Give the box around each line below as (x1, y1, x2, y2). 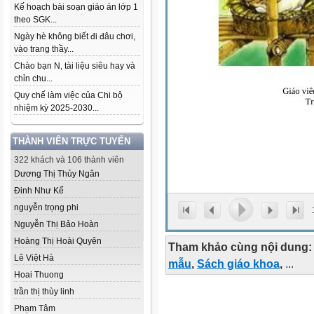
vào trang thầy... (14, 44, 74, 54)
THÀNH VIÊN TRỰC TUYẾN (13, 136, 130, 146)
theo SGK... (14, 15, 57, 25)
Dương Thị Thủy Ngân (14, 169, 100, 179)
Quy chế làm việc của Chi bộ (14, 90, 123, 100)
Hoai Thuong (14, 270, 64, 280)
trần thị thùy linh (14, 287, 74, 296)
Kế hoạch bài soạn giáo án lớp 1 (14, 2, 138, 12)
